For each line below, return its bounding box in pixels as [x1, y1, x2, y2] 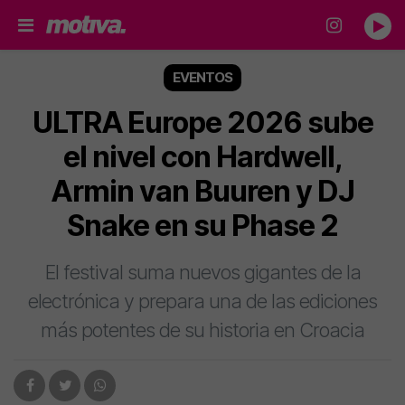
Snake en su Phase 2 [67, 208, 338, 243]
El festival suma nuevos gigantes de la [44, 260, 361, 284]
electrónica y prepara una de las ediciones [28, 289, 377, 313]
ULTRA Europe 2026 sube [32, 105, 373, 140]
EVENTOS [173, 69, 232, 86]
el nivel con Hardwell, [62, 139, 343, 174]
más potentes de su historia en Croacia [41, 318, 364, 342]
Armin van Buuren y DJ [51, 174, 354, 209]
